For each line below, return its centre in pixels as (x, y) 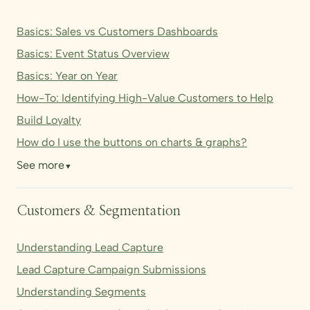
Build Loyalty (49, 120)
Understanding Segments (81, 292)
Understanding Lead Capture (90, 247)
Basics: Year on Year (67, 76)
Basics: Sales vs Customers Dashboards (117, 32)
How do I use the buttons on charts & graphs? (132, 143)
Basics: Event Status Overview (93, 54)
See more (40, 165)
